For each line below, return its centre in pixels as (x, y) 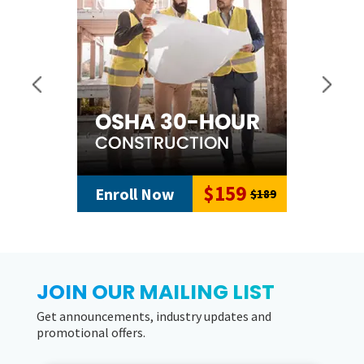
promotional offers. (91, 332)
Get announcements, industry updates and (154, 316)
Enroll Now (134, 193)
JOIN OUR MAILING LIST (156, 292)
